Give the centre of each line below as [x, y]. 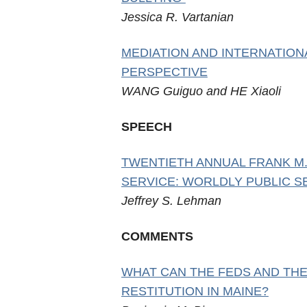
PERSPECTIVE [164, 72]
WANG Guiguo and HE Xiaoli [201, 91]
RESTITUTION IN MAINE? [195, 291]
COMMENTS [157, 236]
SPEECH [146, 127]
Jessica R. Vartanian [177, 17]
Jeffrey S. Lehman [171, 201]
